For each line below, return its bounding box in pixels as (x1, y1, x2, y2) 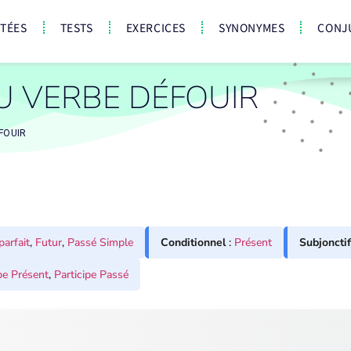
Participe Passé (54, 267, 128, 282)
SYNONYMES (219, 20, 285, 35)
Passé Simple (67, 235, 133, 250)
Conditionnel (161, 235, 226, 250)
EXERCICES (125, 20, 186, 35)
